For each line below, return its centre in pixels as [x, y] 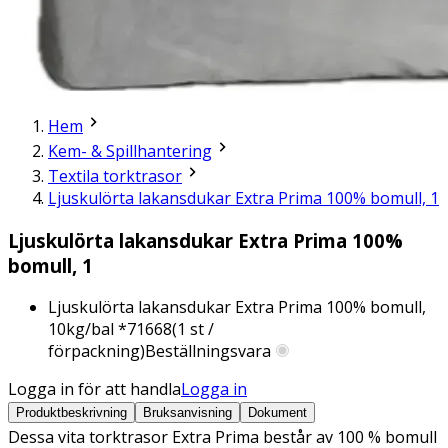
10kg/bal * [87, 329]
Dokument [277, 413]
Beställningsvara [208, 351]
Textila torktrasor [115, 175]
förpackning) [96, 351]
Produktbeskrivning [71, 413]
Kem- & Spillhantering [130, 150]
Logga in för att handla [94, 389]
